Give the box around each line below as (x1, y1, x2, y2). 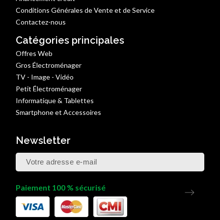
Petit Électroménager (16, 84, 82, 93)
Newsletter (16, 134, 71, 146)
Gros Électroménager (16, 60, 82, 69)
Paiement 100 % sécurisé (16, 182, 106, 192)
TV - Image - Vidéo (16, 72, 74, 81)
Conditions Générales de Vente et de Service (16, 5, 155, 14)
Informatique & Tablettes (16, 96, 94, 105)
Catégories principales (16, 34, 125, 46)
